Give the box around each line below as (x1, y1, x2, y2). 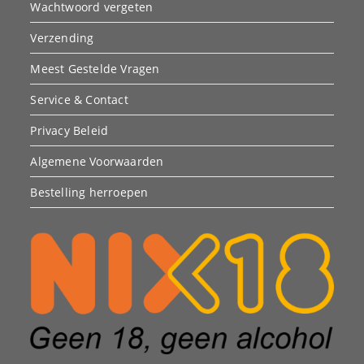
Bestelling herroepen (30, 184, 149, 200)
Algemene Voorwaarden (30, 153, 164, 169)
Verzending (30, 29, 94, 45)
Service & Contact (30, 91, 128, 107)
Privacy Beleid (30, 122, 109, 138)
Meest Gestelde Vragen (30, 60, 160, 76)
